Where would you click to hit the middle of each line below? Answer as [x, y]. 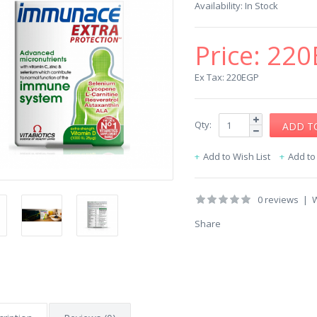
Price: [231, 56]
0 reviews [278, 200]
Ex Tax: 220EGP [227, 77]
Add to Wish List [237, 156]
